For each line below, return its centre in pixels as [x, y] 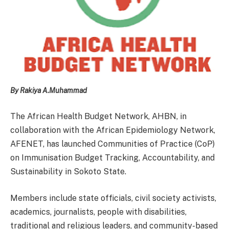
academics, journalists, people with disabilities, [98, 212]
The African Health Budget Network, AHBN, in [98, 117]
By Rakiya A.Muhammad [49, 90]
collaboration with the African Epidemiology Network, [113, 130]
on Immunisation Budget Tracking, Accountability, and [112, 158]
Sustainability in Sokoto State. [68, 172]
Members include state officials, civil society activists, [113, 198]
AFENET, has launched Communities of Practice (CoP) [112, 144]
